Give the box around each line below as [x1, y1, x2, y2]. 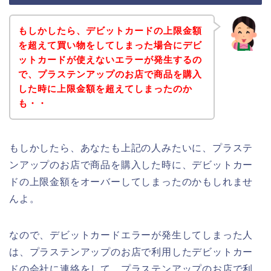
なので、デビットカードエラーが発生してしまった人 [9, 229, 253, 240]
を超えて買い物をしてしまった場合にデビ [18, 39, 202, 50]
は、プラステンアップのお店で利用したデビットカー [9, 246, 253, 257]
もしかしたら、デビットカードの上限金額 [18, 25, 202, 36]
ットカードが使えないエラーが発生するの [18, 54, 202, 65]
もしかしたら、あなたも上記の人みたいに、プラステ [9, 142, 253, 153]
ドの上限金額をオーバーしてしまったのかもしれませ [9, 176, 253, 187]
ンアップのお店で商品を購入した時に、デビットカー [9, 159, 253, 170]
